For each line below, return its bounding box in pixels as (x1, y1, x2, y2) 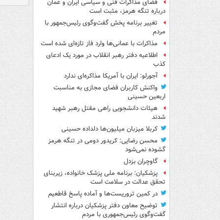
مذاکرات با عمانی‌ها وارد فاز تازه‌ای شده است (41, 39, 158, 49)
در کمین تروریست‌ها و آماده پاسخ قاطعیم (48, 189, 158, 199)
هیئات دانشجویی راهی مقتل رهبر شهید (52, 104, 158, 113)
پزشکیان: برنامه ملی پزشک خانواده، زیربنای (44, 168, 158, 178)
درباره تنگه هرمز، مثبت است (89, 6, 165, 16)
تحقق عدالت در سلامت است (90, 177, 165, 187)
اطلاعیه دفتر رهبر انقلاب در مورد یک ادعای (46, 51, 158, 60)
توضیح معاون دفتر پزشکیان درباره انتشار (51, 201, 158, 211)
